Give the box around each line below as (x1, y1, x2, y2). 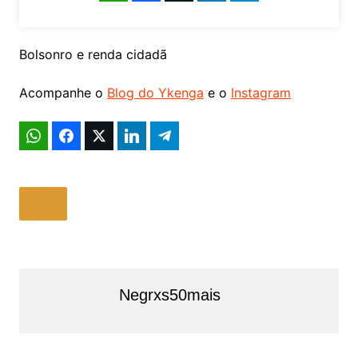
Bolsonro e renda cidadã (18, 46, 167, 62)
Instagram (230, 84, 291, 101)
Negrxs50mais (118, 285, 221, 304)
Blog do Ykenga (106, 84, 204, 101)
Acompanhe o (18, 84, 107, 101)
